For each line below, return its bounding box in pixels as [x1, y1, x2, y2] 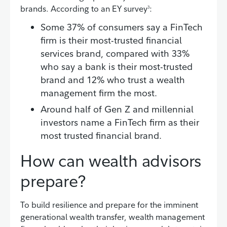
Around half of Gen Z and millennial [41, 103, 194, 116]
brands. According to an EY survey [20, 3, 147, 14]
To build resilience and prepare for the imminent [20, 200, 198, 210]
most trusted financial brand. [41, 130, 162, 142]
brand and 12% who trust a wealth [41, 73, 185, 86]
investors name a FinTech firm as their [41, 117, 199, 129]
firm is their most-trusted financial [41, 34, 182, 46]
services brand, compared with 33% [41, 47, 190, 59]
